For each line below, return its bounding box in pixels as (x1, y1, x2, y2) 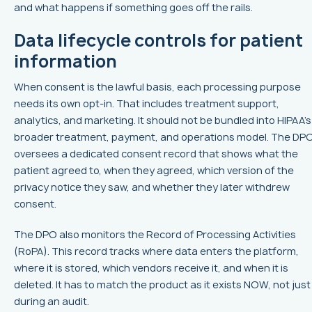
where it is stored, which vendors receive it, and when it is (14, 261, 288, 275)
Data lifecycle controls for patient (14, 29, 303, 53)
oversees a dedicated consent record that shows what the (14, 147, 298, 161)
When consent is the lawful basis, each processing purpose (14, 80, 301, 94)
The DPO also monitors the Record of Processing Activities (14, 228, 296, 242)
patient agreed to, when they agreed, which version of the (14, 164, 294, 178)
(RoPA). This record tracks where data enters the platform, (14, 244, 299, 258)
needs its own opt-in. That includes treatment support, (14, 97, 279, 111)
